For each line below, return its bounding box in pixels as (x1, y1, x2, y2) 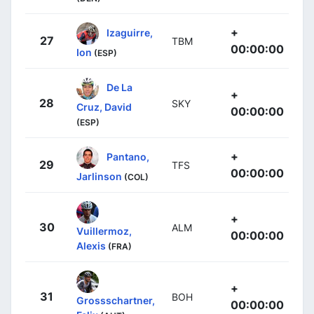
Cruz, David (76, 100, 132, 113)
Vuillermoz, (76, 224, 132, 237)
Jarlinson (76, 170, 122, 182)
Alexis (76, 239, 106, 252)
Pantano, (107, 150, 149, 163)
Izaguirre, (107, 26, 153, 39)
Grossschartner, (76, 294, 155, 306)
